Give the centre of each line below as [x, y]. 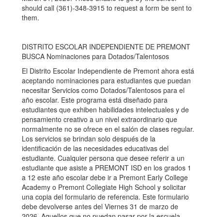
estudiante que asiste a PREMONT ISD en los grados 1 [107, 168]
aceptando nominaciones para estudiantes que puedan [106, 80]
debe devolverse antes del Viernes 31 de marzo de [100, 206]
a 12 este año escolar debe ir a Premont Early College [105, 177]
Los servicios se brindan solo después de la [89, 139]
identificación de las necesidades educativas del [95, 148]
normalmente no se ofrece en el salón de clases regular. [108, 129]
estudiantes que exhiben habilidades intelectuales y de [105, 109]
